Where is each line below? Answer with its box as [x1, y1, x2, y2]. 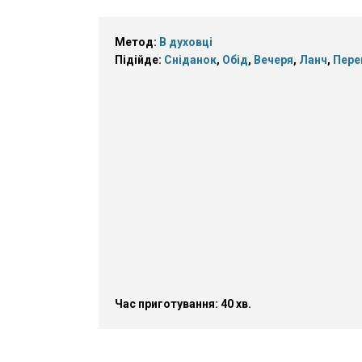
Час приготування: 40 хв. [115, 297, 251, 310]
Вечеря [254, 53, 293, 66]
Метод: [115, 36, 159, 48]
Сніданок [164, 53, 217, 66]
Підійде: [115, 53, 164, 66]
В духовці [159, 36, 213, 48]
